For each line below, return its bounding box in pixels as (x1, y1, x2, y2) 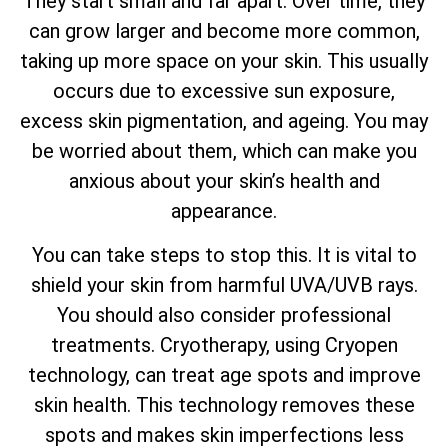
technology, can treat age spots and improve (27, 363, 421, 388)
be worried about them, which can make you (31, 138, 417, 163)
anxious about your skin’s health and (68, 168, 380, 193)
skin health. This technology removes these (33, 393, 415, 418)
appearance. (171, 198, 277, 223)
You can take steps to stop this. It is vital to (31, 243, 417, 268)
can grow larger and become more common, (28, 18, 420, 43)
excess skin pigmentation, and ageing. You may (20, 108, 428, 133)
